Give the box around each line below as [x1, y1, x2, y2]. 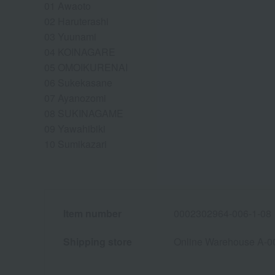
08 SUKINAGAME [44, 106, 123, 121]
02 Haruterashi [44, 14, 109, 29]
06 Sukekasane [44, 76, 112, 90]
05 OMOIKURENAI [44, 60, 128, 75]
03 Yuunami [44, 29, 96, 44]
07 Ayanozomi [44, 91, 106, 106]
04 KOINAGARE [44, 45, 115, 60]
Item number [63, 206, 122, 221]
